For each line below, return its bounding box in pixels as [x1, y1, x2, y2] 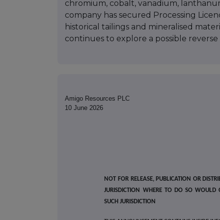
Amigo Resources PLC [65, 95, 130, 103]
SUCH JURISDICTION [104, 198, 156, 205]
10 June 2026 [65, 104, 103, 112]
